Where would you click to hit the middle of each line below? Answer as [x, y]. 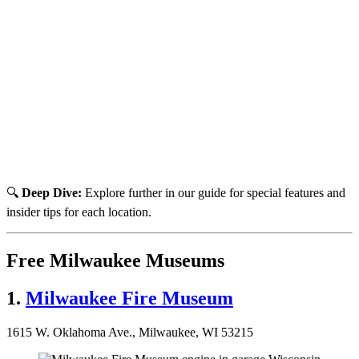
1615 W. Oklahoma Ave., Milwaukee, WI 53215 [130, 332]
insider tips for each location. [79, 212]
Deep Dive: [52, 192]
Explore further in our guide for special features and [214, 192]
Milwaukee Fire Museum [129, 298]
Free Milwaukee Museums [115, 260]
